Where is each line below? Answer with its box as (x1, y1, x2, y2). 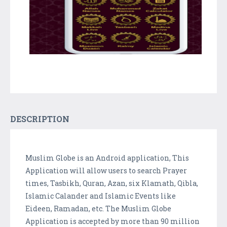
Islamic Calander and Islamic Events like (25, 191, 176, 201)
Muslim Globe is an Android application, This (25, 153, 189, 163)
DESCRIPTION (10, 113, 69, 125)
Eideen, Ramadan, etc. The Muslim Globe (25, 204, 171, 214)
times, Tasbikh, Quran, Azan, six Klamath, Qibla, (25, 178, 198, 188)
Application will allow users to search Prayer (25, 166, 187, 176)
